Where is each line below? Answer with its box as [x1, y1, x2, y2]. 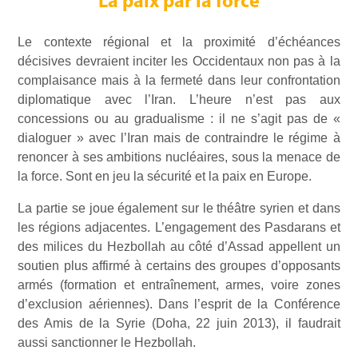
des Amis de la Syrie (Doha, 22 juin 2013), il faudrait [18, 316, 340, 331]
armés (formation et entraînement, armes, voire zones [18, 278, 340, 292]
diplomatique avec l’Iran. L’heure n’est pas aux [18, 93, 340, 107]
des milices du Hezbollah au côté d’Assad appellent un [18, 240, 340, 254]
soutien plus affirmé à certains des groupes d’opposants [18, 259, 340, 273]
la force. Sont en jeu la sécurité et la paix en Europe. [18, 169, 312, 184]
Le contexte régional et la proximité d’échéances [18, 35, 340, 50]
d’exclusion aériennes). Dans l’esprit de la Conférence [18, 297, 340, 312]
